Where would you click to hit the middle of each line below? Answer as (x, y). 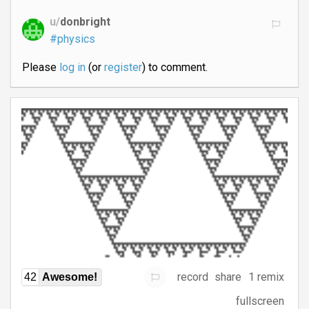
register (123, 68)
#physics (72, 39)
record (193, 277)
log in (72, 68)
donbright (85, 22)
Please (41, 68)
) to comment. (175, 68)
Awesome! (70, 277)
